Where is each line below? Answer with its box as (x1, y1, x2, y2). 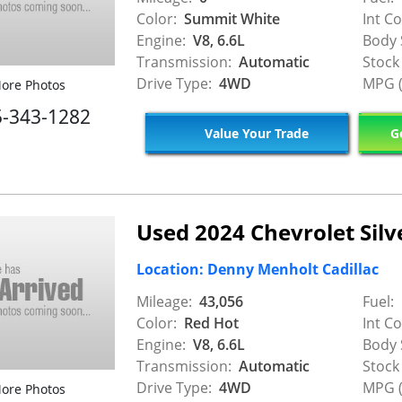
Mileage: (136, 292, 192, 312)
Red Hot (180, 313, 239, 334)
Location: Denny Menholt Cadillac (136, 259, 379, 280)
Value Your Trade (200, 124, 309, 142)
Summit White (180, 9, 280, 30)
